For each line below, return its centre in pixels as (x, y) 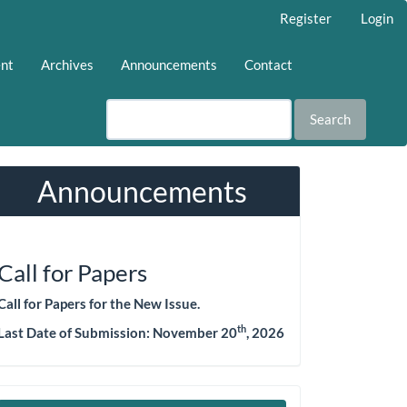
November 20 (195, 332)
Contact (268, 64)
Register (306, 18)
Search (330, 119)
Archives (67, 64)
